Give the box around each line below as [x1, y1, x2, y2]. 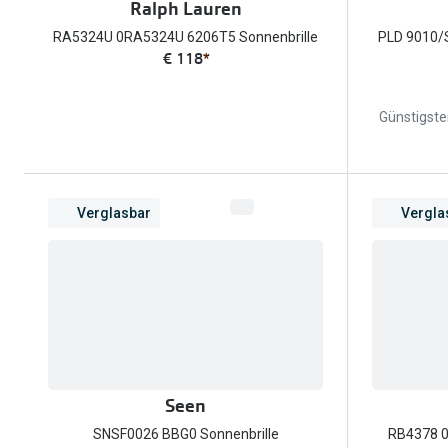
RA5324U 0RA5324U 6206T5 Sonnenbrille [53, 28, 318, 45]
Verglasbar [77, 204, 151, 221]
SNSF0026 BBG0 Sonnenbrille [92, 426, 279, 443]
